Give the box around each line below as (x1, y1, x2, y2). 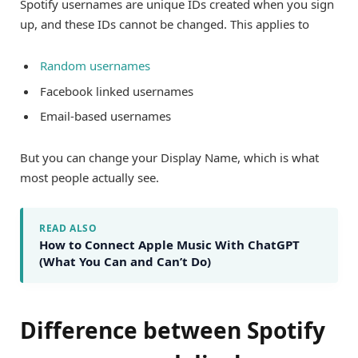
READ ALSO (39, 221, 97, 236)
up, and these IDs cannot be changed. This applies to (20, 15, 309, 32)
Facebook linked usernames (40, 82, 193, 99)
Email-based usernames (40, 108, 171, 125)
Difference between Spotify (20, 314, 325, 345)
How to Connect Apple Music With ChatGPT (39, 237, 300, 253)
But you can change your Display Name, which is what (20, 149, 319, 166)
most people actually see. (20, 169, 159, 186)
